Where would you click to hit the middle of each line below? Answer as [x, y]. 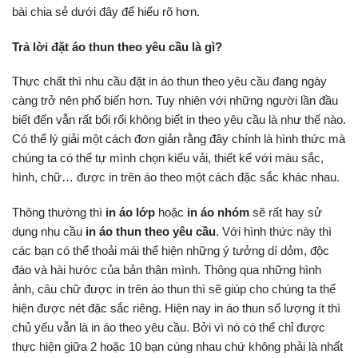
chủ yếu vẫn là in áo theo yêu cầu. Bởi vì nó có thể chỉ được [169, 327]
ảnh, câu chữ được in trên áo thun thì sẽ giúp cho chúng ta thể [174, 288]
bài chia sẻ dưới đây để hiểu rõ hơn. [106, 12]
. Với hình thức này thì [274, 231]
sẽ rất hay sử [286, 212]
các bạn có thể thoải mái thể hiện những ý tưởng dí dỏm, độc [171, 250]
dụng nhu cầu [49, 231]
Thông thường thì [59, 212]
